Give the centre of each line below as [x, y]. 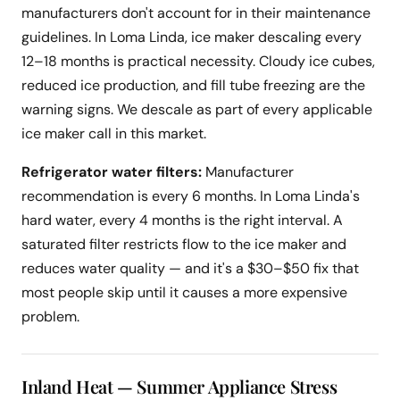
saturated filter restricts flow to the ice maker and [184, 245]
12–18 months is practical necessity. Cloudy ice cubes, [198, 62]
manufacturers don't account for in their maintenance [196, 13]
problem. [50, 317]
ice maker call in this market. [114, 134]
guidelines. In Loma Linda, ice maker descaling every [192, 37]
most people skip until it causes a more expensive [184, 293]
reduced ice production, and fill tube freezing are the [193, 86]
